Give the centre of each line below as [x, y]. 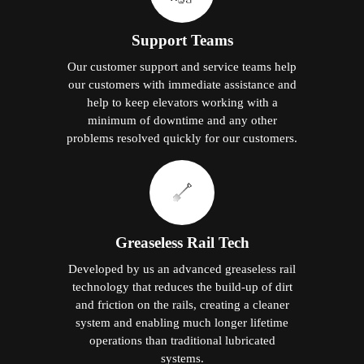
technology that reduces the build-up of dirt [182, 287]
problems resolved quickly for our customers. [182, 138]
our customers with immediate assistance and [182, 84]
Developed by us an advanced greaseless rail [182, 269]
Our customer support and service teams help [182, 67]
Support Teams [182, 41]
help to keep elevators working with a [182, 102]
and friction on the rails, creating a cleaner [182, 305]
